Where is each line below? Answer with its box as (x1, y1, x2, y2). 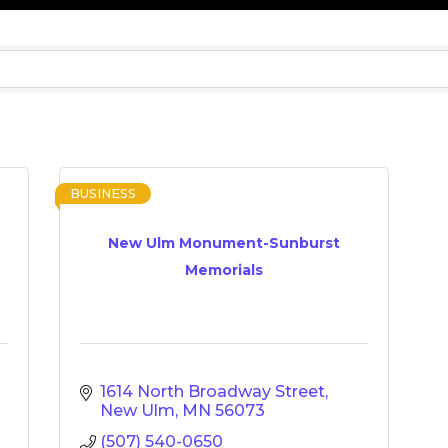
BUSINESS (70, 186, 136, 201)
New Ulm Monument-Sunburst (108, 233, 340, 252)
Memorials (185, 260, 263, 279)
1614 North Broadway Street (100, 382, 325, 401)
